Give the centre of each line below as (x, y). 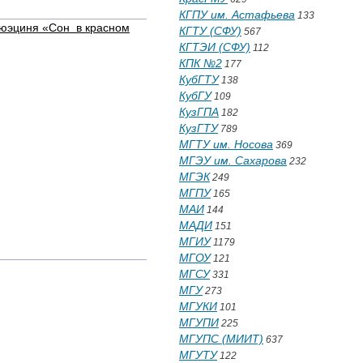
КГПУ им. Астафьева (237, 15)
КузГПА (199, 112)
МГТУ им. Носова (226, 144)
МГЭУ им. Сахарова (233, 160)
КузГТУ (199, 128)
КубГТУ (199, 79)
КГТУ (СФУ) (210, 31)
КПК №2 (201, 63)
